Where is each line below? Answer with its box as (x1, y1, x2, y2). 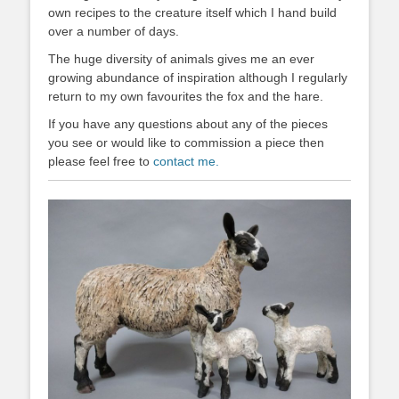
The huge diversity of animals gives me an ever (48, 51, 314, 66)
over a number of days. (48, 23, 179, 38)
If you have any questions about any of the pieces (48, 116, 328, 131)
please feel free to (48, 153, 153, 168)
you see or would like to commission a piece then (48, 134, 324, 150)
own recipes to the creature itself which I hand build (48, 4, 337, 20)
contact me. (153, 153, 219, 168)
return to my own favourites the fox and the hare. (48, 88, 323, 103)
